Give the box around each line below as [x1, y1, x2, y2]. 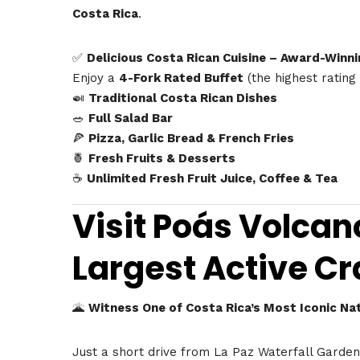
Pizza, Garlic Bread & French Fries [88, 130, 294, 145]
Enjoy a [72, 70, 119, 85]
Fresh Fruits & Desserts [88, 150, 235, 166]
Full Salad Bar [88, 110, 173, 125]
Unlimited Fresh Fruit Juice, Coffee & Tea [87, 170, 337, 186]
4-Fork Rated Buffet [119, 70, 243, 85]
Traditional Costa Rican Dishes [88, 90, 277, 105]
